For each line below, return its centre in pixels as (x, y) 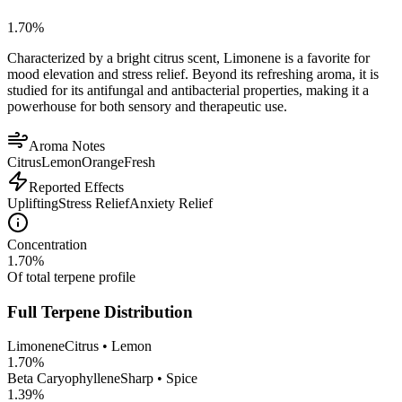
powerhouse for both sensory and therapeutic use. (147, 106)
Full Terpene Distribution (100, 311)
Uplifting (33, 203)
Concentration (47, 244)
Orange (103, 162)
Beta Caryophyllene (64, 379)
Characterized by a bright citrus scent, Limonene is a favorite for (188, 57)
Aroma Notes (67, 145)
